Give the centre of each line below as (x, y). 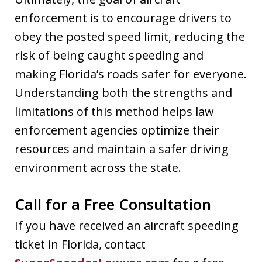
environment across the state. (98, 167)
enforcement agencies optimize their (117, 130)
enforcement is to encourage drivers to (123, 18)
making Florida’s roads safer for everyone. (131, 74)
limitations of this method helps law (114, 111)
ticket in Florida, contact (80, 244)
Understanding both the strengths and (123, 92)
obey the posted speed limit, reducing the (130, 36)
